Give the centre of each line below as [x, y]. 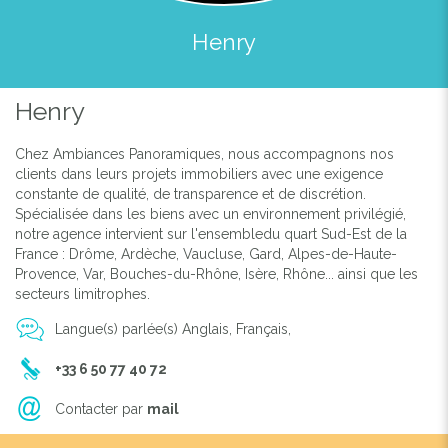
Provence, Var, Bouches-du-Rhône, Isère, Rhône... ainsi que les [216, 273]
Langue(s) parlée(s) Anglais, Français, [173, 328]
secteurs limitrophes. [82, 293]
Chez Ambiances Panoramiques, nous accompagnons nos [204, 153]
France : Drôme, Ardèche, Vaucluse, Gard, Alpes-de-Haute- [206, 253]
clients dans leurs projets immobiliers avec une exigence [199, 173]
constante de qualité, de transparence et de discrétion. [190, 193]
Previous [82, 114]
